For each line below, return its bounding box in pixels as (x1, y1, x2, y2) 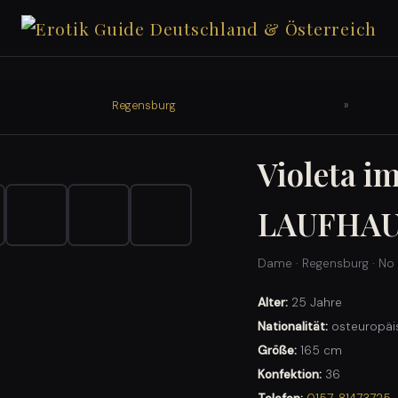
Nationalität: (258, 319, 329, 335)
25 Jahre (288, 295, 343, 311)
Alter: (258, 295, 289, 311)
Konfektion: (258, 367, 322, 383)
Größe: (258, 343, 298, 359)
